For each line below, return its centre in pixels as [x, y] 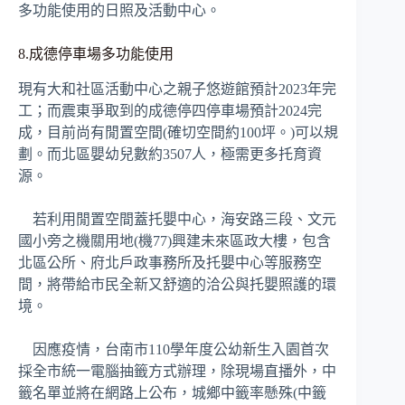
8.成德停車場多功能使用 [96, 54]
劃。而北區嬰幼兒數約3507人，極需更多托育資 [170, 155]
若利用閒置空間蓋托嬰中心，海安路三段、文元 [177, 220]
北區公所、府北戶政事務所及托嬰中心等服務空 [170, 263]
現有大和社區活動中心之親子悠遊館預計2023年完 [177, 89]
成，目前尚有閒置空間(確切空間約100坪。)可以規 [178, 133]
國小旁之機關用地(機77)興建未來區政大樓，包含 [174, 241]
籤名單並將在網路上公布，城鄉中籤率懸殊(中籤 [172, 393]
